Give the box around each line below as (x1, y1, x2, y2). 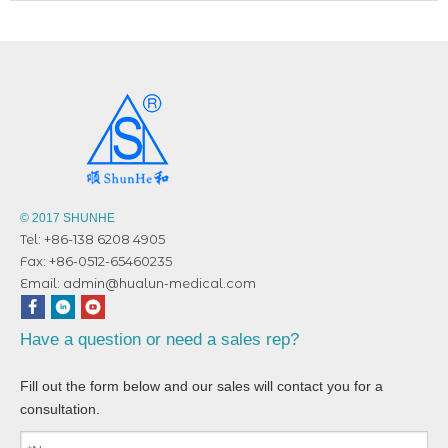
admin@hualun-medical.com (63, 275, 256, 292)
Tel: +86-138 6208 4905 (20, 231, 165, 248)
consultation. (20, 401, 100, 418)
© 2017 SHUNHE (20, 211, 115, 226)
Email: (20, 275, 63, 292)
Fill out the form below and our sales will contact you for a (20, 378, 383, 395)
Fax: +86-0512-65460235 (20, 253, 172, 270)
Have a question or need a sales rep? (20, 330, 299, 350)
